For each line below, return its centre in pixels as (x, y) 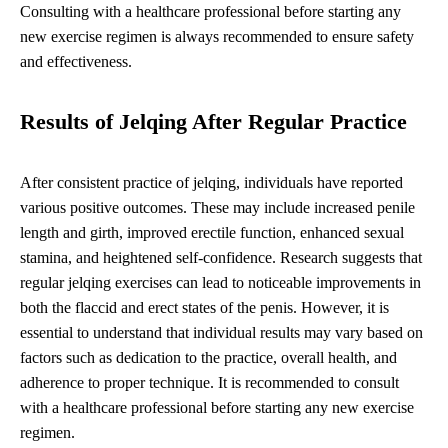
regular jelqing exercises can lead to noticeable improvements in (220, 282)
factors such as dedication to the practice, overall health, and (208, 357)
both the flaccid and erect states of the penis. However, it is (204, 307)
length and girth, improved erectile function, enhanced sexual (212, 232)
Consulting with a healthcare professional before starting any (210, 11)
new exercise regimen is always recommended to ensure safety (217, 36)
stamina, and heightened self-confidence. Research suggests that (221, 257)
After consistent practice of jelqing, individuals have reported (211, 182)
